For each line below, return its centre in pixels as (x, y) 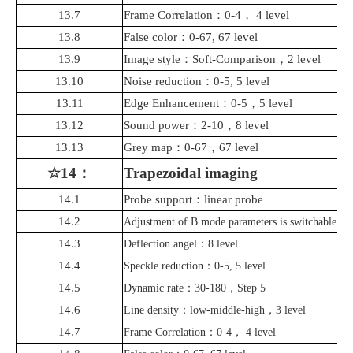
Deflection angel (160, 244)
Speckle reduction (163, 266)
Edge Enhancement (171, 104)
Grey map (148, 148)
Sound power (156, 126)
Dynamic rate (154, 288)
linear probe (234, 200)
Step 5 (251, 288)
